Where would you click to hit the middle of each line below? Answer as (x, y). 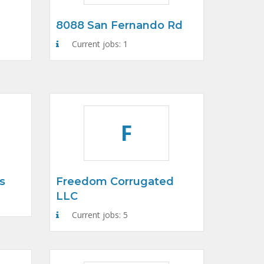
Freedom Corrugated (115, 181)
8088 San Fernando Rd (119, 25)
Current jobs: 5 (98, 215)
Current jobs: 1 (98, 44)
